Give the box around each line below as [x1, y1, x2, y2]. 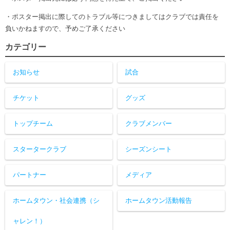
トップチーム [13, 120, 53, 128]
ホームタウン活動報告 [125, 197, 192, 205]
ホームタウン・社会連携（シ [13, 197, 100, 205]
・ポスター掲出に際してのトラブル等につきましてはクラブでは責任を [5, 13, 219, 21]
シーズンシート [125, 145, 172, 154]
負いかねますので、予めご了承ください [5, 25, 125, 33]
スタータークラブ [13, 145, 66, 154]
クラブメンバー [125, 120, 172, 128]
